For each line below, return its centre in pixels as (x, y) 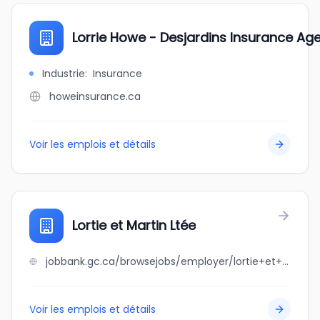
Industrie (64, 74)
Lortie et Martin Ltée (134, 225)
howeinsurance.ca (95, 96)
